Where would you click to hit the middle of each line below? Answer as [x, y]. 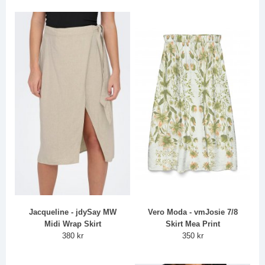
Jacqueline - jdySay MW [72, 212]
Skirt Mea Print [193, 224]
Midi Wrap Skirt [72, 224]
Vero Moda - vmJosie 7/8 [193, 212]
